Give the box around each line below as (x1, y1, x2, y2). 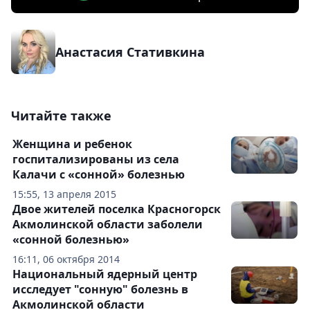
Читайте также (11, 107, 111, 125)
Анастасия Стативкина (55, 44, 205, 61)
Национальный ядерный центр (12, 266, 197, 282)
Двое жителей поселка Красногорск (12, 201, 221, 217)
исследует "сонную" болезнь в (12, 282, 188, 298)
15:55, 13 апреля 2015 (12, 188, 116, 201)
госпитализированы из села (12, 152, 179, 167)
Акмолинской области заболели (12, 217, 203, 232)
